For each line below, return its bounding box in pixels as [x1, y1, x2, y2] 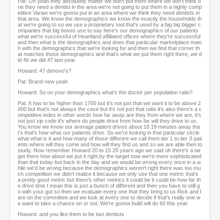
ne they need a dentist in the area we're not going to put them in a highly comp [18, 4, 202, 10]
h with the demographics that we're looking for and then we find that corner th [18, 45, 200, 52]
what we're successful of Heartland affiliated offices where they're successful [18, 33, 200, 40]
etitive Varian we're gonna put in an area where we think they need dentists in [18, 10, 200, 16]
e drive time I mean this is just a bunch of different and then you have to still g [18, 183, 200, 189]
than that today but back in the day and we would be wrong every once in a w [18, 159, 201, 165]
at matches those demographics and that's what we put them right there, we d [18, 51, 202, 57]
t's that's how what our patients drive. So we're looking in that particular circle [18, 130, 199, 136]
